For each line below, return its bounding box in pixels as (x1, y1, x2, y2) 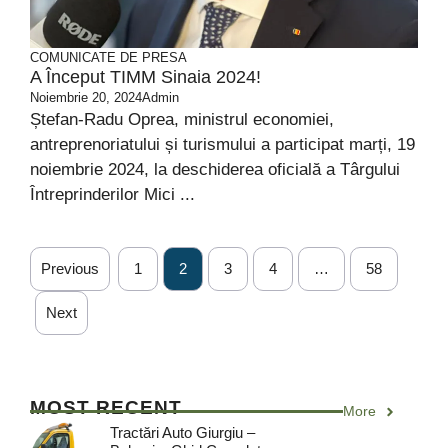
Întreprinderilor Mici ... (30, 185, 195, 204)
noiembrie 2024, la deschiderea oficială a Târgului (30, 160, 400, 179)
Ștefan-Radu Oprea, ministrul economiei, (30, 110, 334, 129)
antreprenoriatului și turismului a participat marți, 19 (30, 135, 415, 154)
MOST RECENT (30, 397, 182, 418)
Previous (41, 260, 99, 277)
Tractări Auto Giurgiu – (110, 423, 255, 441)
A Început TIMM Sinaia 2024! (30, 67, 261, 87)
